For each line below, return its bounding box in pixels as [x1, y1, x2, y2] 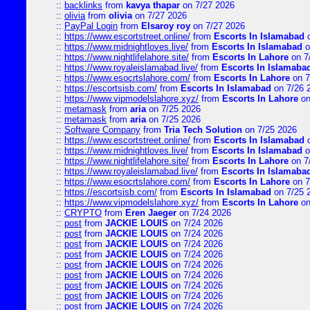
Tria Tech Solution [164, 125, 242, 135]
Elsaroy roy [141, 21, 190, 31]
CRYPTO [64, 208, 102, 218]
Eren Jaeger [125, 208, 176, 218]
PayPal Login [64, 21, 118, 31]
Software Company [64, 125, 140, 135]
